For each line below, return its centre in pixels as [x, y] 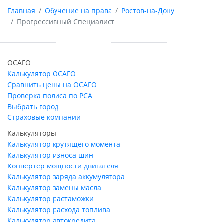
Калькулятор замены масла [54, 188]
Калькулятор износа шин [50, 155]
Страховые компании [44, 117]
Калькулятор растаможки [51, 199]
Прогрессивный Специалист [65, 21]
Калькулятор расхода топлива [59, 210]
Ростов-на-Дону [148, 10]
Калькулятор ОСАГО [42, 74]
